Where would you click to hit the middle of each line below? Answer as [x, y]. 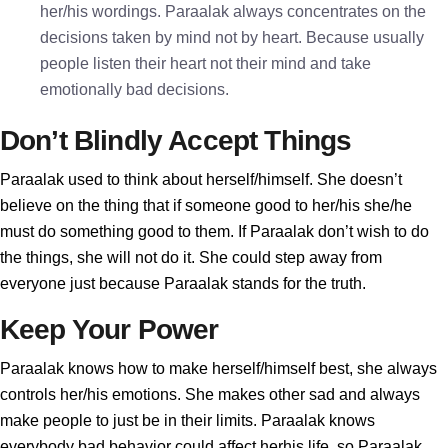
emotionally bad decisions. [134, 89]
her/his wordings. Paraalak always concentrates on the [233, 11]
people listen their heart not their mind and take [205, 63]
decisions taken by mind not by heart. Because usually [232, 37]
